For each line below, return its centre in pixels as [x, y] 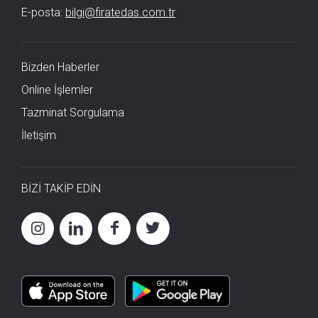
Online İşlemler [57, 89]
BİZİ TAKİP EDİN [61, 188]
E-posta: [43, 12]
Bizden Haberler [60, 67]
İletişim [39, 135]
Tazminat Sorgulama [73, 112]
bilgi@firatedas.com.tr [120, 12]
